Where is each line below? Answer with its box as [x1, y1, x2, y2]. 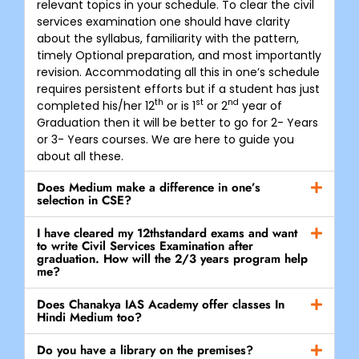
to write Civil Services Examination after [37, 236, 253, 255]
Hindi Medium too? [37, 308, 142, 326]
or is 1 [163, 97, 196, 114]
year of [239, 97, 282, 114]
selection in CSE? [37, 191, 131, 209]
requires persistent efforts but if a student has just [37, 80, 320, 97]
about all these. [37, 147, 123, 164]
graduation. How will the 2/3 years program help [37, 249, 308, 268]
